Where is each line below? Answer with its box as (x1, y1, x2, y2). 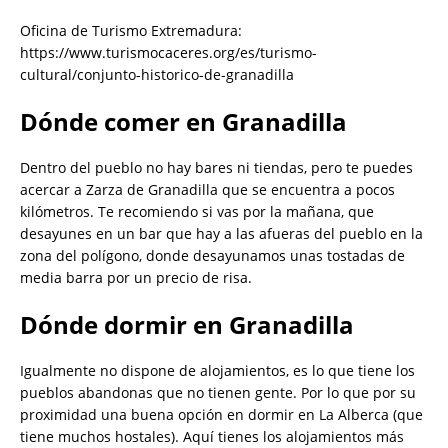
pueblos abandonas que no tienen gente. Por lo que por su (20, 383, 416, 403)
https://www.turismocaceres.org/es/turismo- (20, 43, 317, 63)
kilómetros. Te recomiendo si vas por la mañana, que (20, 202, 374, 222)
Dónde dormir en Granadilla (20, 308, 354, 342)
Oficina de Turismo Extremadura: (20, 21, 242, 41)
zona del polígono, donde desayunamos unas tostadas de (20, 246, 405, 266)
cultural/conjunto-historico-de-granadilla (20, 65, 294, 85)
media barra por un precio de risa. (20, 268, 252, 288)
